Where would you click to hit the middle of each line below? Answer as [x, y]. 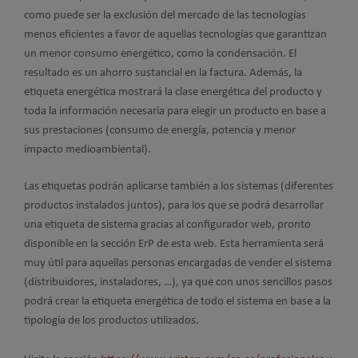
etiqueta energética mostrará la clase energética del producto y [173, 92]
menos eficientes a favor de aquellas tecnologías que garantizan [175, 34]
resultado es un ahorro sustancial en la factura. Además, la [163, 73]
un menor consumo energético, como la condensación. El [160, 54]
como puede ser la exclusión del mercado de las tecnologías [165, 15]
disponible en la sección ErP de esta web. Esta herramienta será [174, 244]
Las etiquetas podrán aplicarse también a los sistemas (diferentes [179, 187]
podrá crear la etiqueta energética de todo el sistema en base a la [177, 302]
